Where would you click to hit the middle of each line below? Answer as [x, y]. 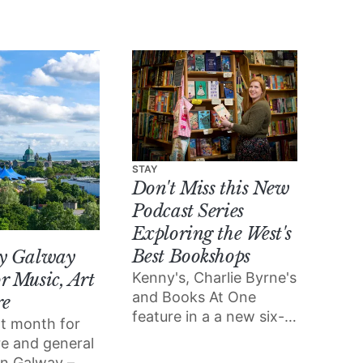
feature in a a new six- [208, 316]
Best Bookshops [191, 256]
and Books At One [194, 297]
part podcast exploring [210, 335]
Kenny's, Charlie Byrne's [214, 277]
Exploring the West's [212, 233]
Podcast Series [188, 211]
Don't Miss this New [211, 188]
